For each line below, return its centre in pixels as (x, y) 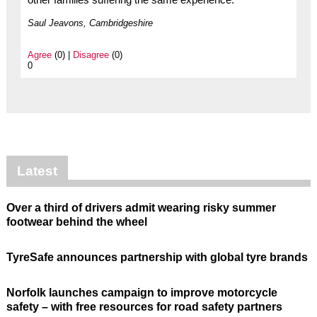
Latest (37, 171)
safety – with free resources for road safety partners (144, 306)
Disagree (91, 54)
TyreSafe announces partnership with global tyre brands (157, 257)
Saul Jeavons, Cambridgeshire (90, 23)
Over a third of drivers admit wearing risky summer (141, 207)
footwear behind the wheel (76, 221)
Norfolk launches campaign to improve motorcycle (142, 292)
